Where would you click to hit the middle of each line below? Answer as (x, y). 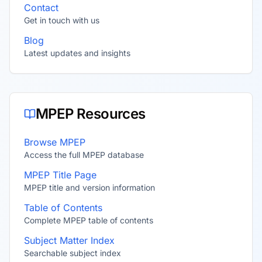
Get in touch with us (62, 20)
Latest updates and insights (77, 53)
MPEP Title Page (60, 175)
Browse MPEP (55, 142)
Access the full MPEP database (84, 155)
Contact (41, 8)
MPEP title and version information (89, 187)
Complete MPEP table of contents (89, 220)
